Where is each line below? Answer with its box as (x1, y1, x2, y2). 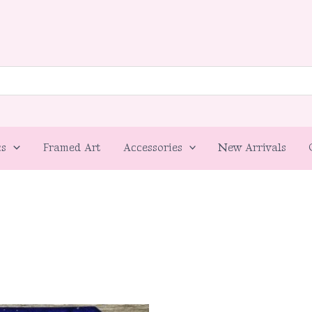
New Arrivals (218, 141, 287, 155)
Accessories (123, 141, 182, 155)
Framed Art (42, 141, 101, 155)
